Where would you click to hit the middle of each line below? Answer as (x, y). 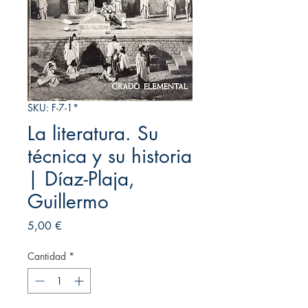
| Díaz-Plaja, (81, 178)
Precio (76, 225)
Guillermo (68, 201)
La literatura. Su (93, 133)
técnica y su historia (110, 156)
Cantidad (47, 256)
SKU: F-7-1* (53, 107)
